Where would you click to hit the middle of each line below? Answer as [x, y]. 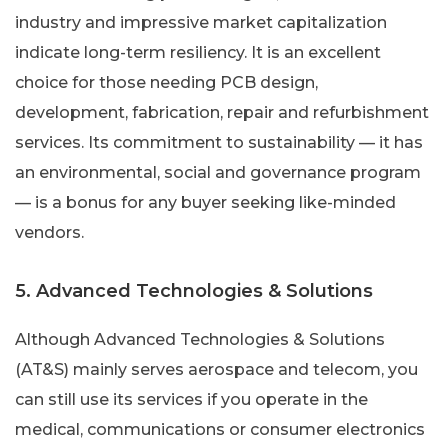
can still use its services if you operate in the [191, 399]
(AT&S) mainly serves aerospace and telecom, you [216, 369]
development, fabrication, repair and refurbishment [222, 112]
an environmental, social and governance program [218, 172]
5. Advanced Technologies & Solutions [194, 290]
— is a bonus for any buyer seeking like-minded [205, 202]
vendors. [49, 232]
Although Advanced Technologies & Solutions [200, 339]
